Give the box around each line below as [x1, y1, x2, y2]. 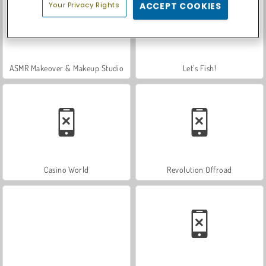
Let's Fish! [182, 62, 217, 73]
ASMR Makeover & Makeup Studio [9, 62, 124, 73]
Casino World [44, 164, 89, 175]
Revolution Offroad [167, 164, 232, 175]
